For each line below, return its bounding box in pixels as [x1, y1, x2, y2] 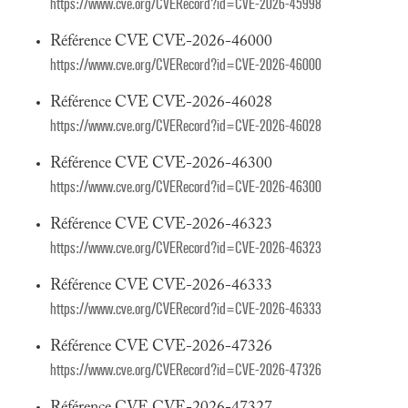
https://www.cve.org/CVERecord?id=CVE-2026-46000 [50, 56, 321, 75]
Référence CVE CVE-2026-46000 [50, 34, 272, 50]
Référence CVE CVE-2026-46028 [50, 95, 272, 111]
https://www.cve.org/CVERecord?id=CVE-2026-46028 [50, 117, 321, 136]
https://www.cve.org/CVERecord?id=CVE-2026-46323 [50, 239, 321, 258]
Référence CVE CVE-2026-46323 [50, 217, 272, 233]
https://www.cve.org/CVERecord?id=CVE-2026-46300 [50, 178, 321, 197]
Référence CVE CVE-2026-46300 [50, 156, 272, 172]
